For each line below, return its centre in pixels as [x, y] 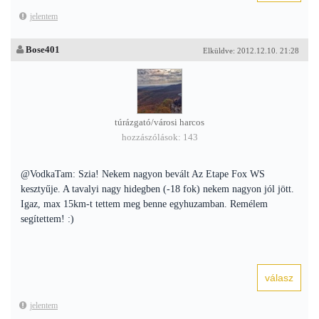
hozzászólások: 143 [159, 137]
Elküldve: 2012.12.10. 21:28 [251, 51]
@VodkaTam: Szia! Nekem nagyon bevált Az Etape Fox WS [143, 174]
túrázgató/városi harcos [159, 122]
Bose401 [43, 49]
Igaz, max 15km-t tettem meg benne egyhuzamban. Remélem [144, 204]
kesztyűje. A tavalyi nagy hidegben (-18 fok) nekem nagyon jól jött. [157, 189]
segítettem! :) [47, 219]
